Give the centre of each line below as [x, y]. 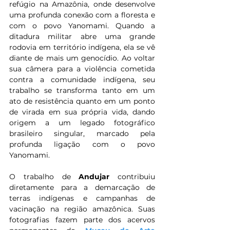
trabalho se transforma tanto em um [82, 91]
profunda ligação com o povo [82, 145]
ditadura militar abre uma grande [82, 37]
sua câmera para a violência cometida [82, 69]
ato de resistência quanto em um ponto [82, 101]
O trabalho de [44, 177]
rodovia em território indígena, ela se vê [82, 47]
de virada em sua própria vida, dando [82, 112]
